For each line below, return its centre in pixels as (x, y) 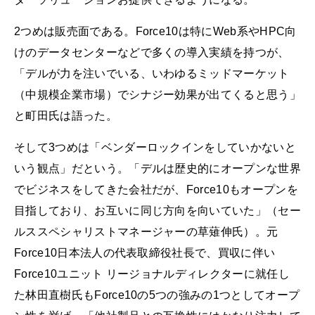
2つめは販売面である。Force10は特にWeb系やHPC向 (155, 31)
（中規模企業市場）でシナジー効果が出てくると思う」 (157, 94)
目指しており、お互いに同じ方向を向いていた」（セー (157, 211)
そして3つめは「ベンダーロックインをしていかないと (155, 148)
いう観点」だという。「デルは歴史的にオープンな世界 (157, 169)
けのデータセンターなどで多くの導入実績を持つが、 (152, 52)
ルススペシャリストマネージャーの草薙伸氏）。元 (146, 232)
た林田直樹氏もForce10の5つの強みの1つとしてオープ (157, 295)
